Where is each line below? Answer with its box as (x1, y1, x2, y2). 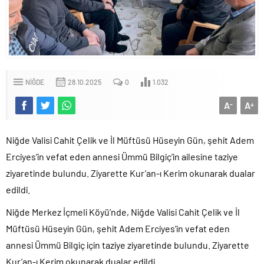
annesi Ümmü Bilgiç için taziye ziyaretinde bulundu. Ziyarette (6, 239, 249, 250)
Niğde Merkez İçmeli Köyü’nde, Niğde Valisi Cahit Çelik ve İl (6, 206, 240, 217)
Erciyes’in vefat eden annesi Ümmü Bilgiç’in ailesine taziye (6, 150, 238, 162)
